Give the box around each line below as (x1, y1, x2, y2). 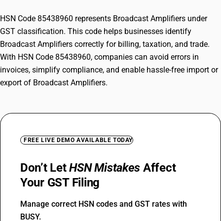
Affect (140, 161, 176, 175)
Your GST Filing (20, 176, 100, 189)
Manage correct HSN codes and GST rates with (20, 199, 187, 209)
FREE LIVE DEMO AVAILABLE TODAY (24, 137, 133, 144)
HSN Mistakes (69, 161, 141, 175)
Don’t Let (20, 161, 70, 175)
